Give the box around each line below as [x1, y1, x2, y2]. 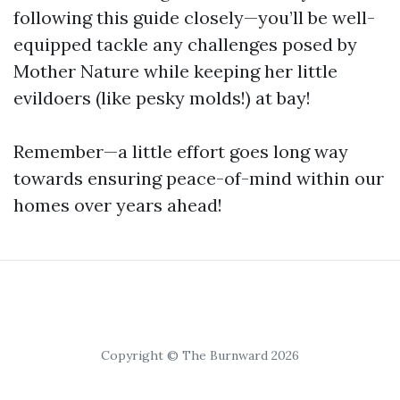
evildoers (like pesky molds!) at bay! [13, 87, 311, 109]
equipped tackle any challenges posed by [13, 33, 357, 55]
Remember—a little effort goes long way [13, 140, 348, 162]
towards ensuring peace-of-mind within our [13, 167, 384, 189]
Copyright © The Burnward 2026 [101, 347, 299, 363]
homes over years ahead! [13, 194, 222, 216]
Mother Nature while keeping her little [13, 60, 337, 82]
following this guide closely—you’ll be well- [13, 6, 375, 29]
